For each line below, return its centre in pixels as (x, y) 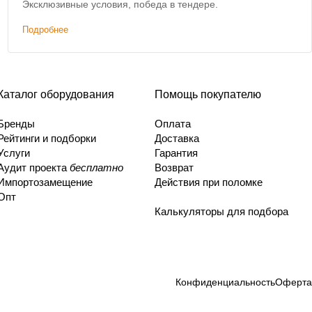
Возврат (174, 167)
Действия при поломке (209, 182)
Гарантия (176, 153)
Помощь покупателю (208, 94)
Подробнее (45, 30)
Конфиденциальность (225, 282)
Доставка (177, 138)
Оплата (173, 124)
